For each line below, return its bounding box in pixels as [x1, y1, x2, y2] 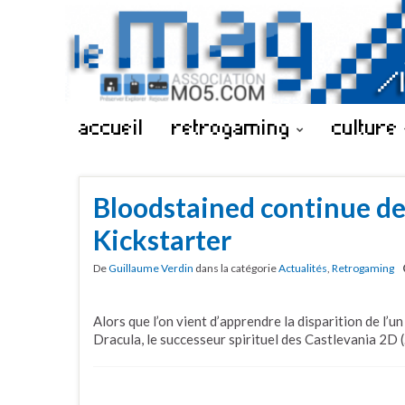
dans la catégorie [193, 261, 278, 275]
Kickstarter [93, 223, 231, 256]
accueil [79, 112, 144, 141]
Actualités [278, 261, 327, 275]
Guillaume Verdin [108, 261, 193, 275]
